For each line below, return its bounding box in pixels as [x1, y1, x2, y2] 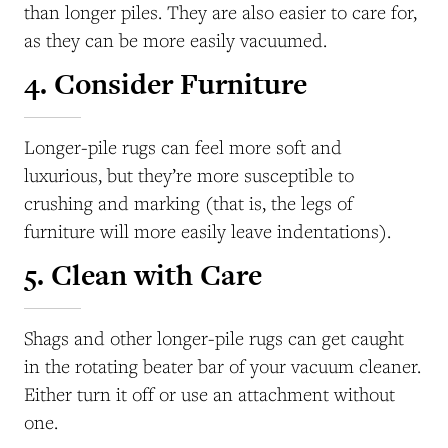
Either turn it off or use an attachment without [24, 382, 395, 407]
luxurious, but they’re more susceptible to [24, 163, 354, 188]
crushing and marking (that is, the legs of [24, 191, 353, 216]
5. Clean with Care [24, 255, 262, 296]
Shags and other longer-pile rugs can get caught [24, 326, 404, 351]
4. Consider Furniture [24, 64, 307, 105]
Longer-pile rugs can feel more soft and [24, 135, 342, 160]
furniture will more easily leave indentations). [24, 219, 391, 244]
